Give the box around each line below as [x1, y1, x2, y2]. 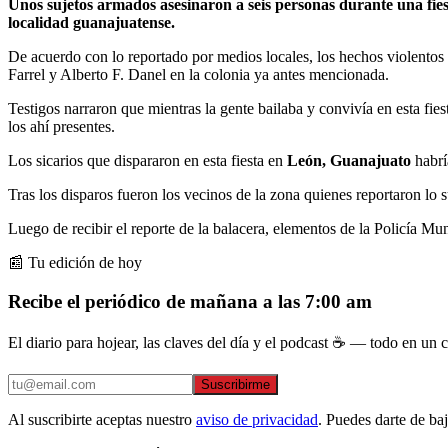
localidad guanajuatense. [8, 13, 175, 31]
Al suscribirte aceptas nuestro [8, 411, 192, 429]
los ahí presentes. [8, 117, 115, 135]
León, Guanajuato [287, 151, 411, 169]
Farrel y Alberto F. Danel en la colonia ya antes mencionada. [8, 65, 389, 83]
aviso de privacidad [196, 411, 318, 429]
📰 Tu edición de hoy [8, 253, 142, 271]
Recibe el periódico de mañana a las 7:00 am [8, 290, 372, 312]
